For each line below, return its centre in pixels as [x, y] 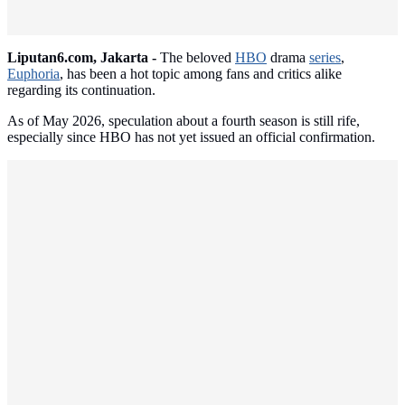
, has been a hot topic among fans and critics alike [201, 74]
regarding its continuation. [81, 90]
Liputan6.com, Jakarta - [82, 58]
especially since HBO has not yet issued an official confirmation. [191, 137]
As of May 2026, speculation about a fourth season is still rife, [184, 121]
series [325, 58]
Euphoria [33, 74]
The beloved [196, 58]
